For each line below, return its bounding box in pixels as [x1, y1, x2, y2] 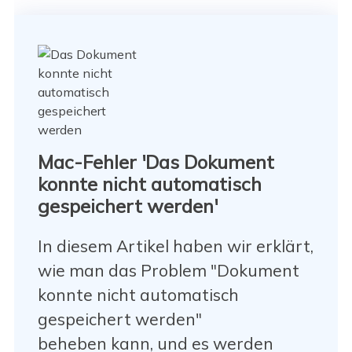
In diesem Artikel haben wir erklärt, [37, 236, 313, 257]
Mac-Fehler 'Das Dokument [37, 149, 274, 174]
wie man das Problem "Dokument [37, 260, 299, 281]
